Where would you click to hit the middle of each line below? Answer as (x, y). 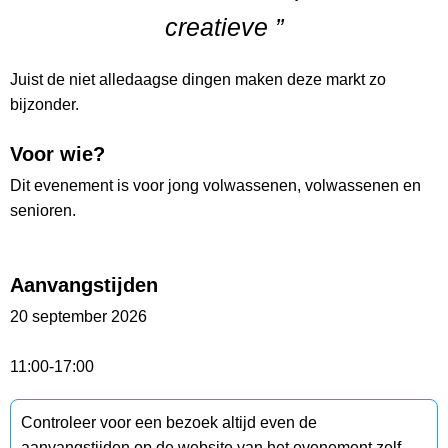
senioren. (43, 211)
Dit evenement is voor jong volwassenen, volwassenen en (215, 186)
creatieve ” (224, 27)
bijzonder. (44, 105)
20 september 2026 (78, 317)
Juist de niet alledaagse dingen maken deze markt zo (198, 80)
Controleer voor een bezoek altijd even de (169, 423)
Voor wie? (57, 154)
